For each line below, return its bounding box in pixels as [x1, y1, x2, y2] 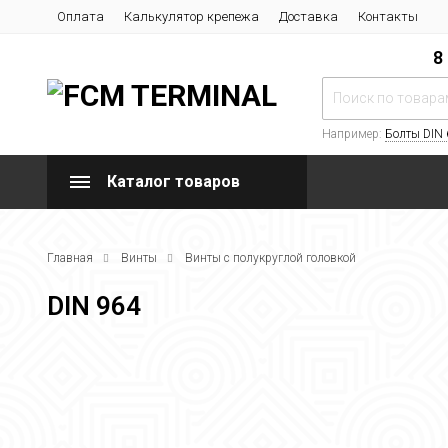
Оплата [57, 9, 104, 24]
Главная [47, 251, 93, 265]
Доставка [279, 9, 338, 24]
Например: [322, 127, 385, 141]
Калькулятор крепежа [124, 9, 259, 24]
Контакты [358, 9, 418, 24]
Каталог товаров [107, 172, 240, 191]
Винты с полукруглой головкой [185, 251, 356, 265]
